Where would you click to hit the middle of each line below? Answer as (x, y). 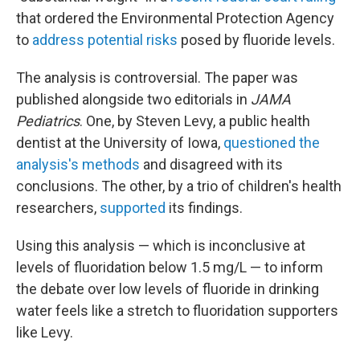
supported (133, 208)
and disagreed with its (211, 164)
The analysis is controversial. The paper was (157, 78)
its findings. (204, 208)
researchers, (58, 208)
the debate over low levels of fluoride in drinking (168, 289)
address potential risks (105, 40)
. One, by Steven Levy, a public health (195, 121)
